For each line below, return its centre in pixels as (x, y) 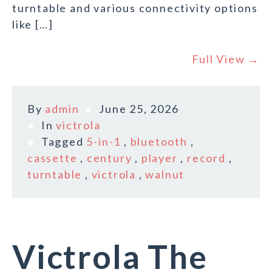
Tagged (64, 142)
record (206, 158)
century (109, 158)
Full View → (226, 59)
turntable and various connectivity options (135, 8)
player (159, 158)
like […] (33, 25)
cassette (53, 158)
